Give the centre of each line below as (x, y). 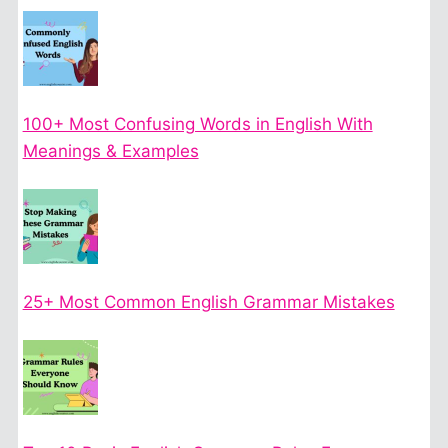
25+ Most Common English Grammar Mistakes (208, 302)
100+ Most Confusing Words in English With (197, 124)
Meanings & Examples (110, 151)
